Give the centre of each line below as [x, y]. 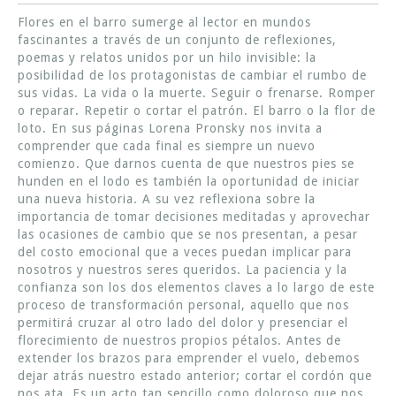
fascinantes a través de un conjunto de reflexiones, [177, 39]
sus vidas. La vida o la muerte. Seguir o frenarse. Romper [197, 92]
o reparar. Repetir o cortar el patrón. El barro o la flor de [197, 110]
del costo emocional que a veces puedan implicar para [185, 251]
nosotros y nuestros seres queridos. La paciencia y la [183, 269]
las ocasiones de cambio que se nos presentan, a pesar [188, 234]
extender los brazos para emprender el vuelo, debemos [189, 358]
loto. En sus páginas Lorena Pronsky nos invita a [170, 128]
